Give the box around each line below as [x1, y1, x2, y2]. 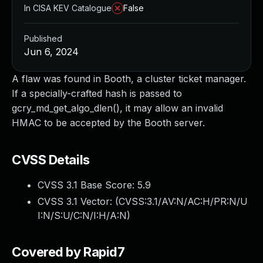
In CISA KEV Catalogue [24, 3, 112, 13]
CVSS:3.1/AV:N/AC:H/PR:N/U [119, 195, 248, 207]
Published [24, 33, 62, 43]
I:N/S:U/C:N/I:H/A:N [38, 210, 127, 221]
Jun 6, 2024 [24, 46, 79, 58]
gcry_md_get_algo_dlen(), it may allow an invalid [12, 102, 223, 114]
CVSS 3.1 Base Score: [38, 179, 137, 191]
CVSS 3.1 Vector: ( [38, 195, 119, 207]
